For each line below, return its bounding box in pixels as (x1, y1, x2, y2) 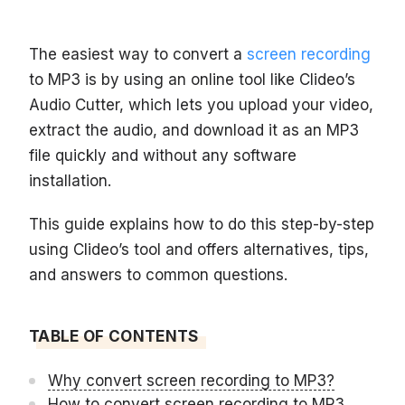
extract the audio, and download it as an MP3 (29, 121, 359, 140)
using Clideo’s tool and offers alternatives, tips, (29, 240, 369, 259)
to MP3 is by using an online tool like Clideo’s (29, 71, 355, 89)
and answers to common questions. (29, 266, 287, 285)
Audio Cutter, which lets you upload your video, (29, 96, 373, 115)
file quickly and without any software (29, 146, 297, 165)
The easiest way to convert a (29, 45, 247, 64)
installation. (29, 172, 111, 191)
